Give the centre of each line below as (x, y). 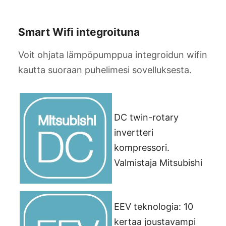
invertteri (134, 132)
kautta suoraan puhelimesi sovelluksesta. (105, 70)
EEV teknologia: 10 (154, 206)
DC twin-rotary (146, 117)
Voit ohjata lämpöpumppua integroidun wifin (113, 54)
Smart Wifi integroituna (79, 32)
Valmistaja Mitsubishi (158, 162)
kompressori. (142, 147)
